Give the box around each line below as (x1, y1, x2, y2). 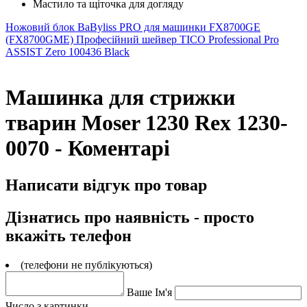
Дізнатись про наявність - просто (5, 208, 254, 226)
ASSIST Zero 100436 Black (5, 46, 130, 58)
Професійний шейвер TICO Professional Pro (76, 34, 279, 45)
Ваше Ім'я (127, 286, 172, 298)
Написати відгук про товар (5, 175, 207, 194)
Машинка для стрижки (5, 85, 235, 110)
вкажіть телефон (5, 226, 132, 245)
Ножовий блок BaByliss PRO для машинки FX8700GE (5, 21, 260, 33)
